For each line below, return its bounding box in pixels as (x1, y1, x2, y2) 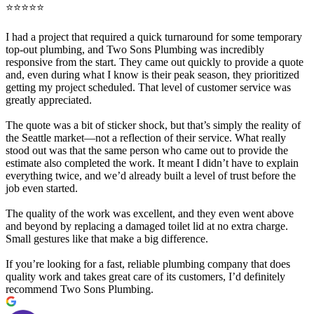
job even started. (6, 182, 78, 194)
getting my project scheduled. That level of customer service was (6, 81, 291, 93)
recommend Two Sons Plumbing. (6, 282, 153, 295)
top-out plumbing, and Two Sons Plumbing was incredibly (6, 43, 264, 55)
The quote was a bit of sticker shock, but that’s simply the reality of (6, 118, 301, 131)
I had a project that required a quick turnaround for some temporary (6, 30, 302, 43)
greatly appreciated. (6, 93, 92, 106)
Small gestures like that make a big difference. (6, 232, 208, 245)
